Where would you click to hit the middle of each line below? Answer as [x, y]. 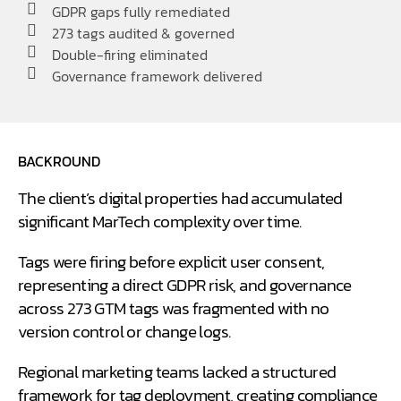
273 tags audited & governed [143, 33]
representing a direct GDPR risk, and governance [185, 285]
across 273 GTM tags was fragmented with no [174, 308]
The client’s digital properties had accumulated [180, 198]
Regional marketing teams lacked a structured [177, 372]
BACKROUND [59, 161]
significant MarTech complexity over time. [160, 222]
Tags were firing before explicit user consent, [171, 262]
